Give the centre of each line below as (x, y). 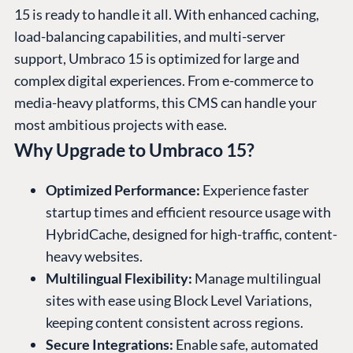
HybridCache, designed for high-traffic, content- (191, 234)
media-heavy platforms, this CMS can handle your (165, 103)
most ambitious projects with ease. (121, 125)
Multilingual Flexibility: (119, 279)
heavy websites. (94, 256)
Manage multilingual (257, 279)
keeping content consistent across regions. (175, 323)
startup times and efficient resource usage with (188, 212)
